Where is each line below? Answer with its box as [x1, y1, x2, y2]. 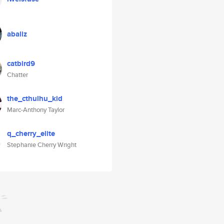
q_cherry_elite [7, 128, 55, 139]
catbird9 [7, 58, 35, 69]
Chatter [7, 70, 28, 79]
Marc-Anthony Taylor [7, 105, 64, 114]
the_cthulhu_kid [7, 93, 62, 104]
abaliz [7, 28, 27, 39]
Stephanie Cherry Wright [7, 140, 76, 149]
